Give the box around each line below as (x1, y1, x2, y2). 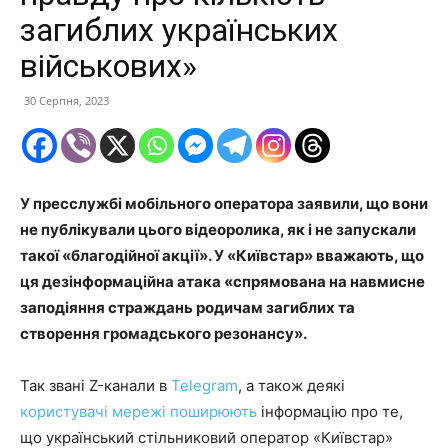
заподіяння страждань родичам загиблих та (20, 298, 355, 318)
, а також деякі (238, 376, 345, 396)
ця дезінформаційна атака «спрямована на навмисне (20, 272, 425, 292)
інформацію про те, (257, 402, 403, 422)
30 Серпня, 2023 (24, 93, 109, 109)
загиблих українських (20, 11, 338, 50)
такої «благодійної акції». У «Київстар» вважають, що (20, 246, 424, 266)
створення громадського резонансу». (20, 324, 307, 344)
